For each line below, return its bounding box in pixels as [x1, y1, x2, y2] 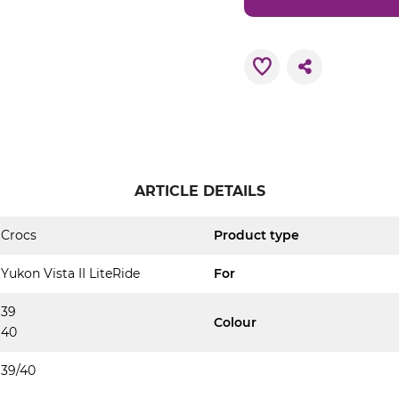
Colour [214, 313, 256, 330]
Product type [214, 227, 299, 243]
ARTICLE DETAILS [134, 183, 265, 199]
